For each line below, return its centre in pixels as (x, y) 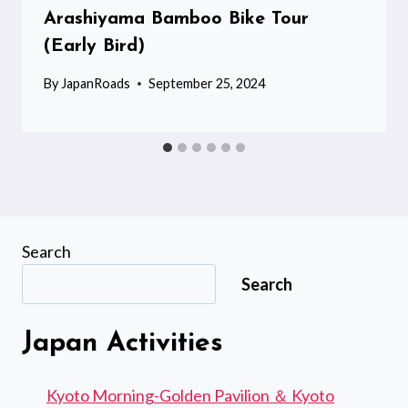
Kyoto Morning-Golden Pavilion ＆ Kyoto (190, 396)
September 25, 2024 (207, 84)
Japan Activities (122, 344)
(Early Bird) (94, 46)
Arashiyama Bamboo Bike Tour (176, 19)
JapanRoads (96, 84)
